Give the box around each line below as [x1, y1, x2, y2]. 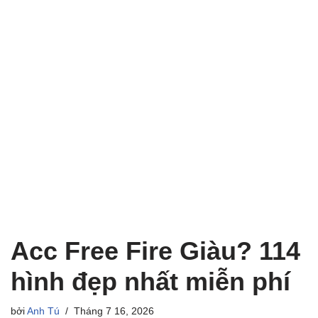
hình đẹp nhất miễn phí [11, 267, 290, 296]
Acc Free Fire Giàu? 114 [11, 236, 300, 265]
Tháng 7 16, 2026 [74, 306, 154, 317]
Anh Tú [27, 306, 60, 317]
